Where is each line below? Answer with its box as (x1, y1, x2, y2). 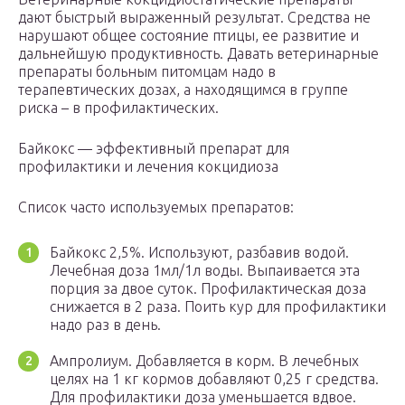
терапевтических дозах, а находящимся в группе (18, 80, 348, 98)
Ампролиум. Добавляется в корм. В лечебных (50, 352, 359, 369)
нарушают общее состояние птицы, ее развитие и (18, 26, 359, 43)
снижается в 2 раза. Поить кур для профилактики (50, 297, 386, 315)
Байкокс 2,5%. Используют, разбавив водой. (50, 243, 349, 260)
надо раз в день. (50, 316, 161, 333)
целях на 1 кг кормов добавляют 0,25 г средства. (50, 370, 379, 387)
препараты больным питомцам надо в (18, 62, 276, 80)
